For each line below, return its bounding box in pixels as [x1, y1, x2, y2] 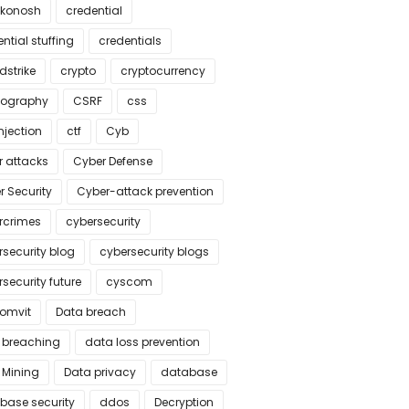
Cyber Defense [72, 153, 152, 169]
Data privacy [63, 364, 136, 380]
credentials [98, 33, 162, 48]
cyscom [105, 274, 152, 289]
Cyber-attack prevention [76, 184, 214, 199]
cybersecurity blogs [99, 244, 209, 259]
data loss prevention [84, 334, 200, 350]
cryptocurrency [120, 63, 205, 79]
